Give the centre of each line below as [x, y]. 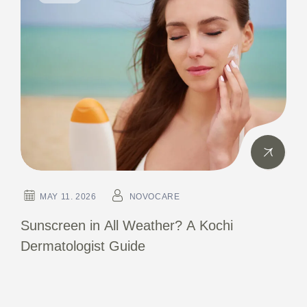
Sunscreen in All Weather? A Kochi [127, 226]
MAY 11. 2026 [68, 197]
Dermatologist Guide [83, 246]
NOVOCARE [155, 197]
